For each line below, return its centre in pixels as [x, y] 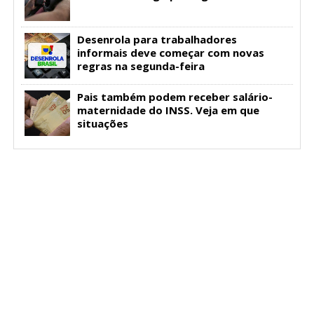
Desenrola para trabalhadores [157, 40]
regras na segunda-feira [141, 66]
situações [102, 124]
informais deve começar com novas [170, 53]
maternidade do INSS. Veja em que [168, 110]
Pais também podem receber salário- [175, 97]
